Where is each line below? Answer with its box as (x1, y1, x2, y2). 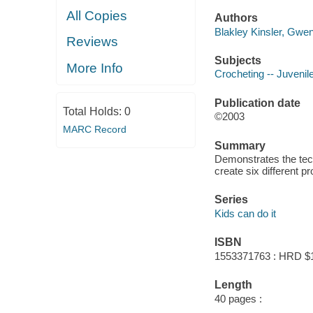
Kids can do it (214, 207, 276, 219)
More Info (66, 60, 124, 75)
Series (214, 194, 248, 206)
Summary (214, 139, 265, 152)
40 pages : (214, 292, 262, 305)
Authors (214, 12, 258, 24)
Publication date (214, 96, 300, 109)
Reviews (66, 34, 119, 50)
